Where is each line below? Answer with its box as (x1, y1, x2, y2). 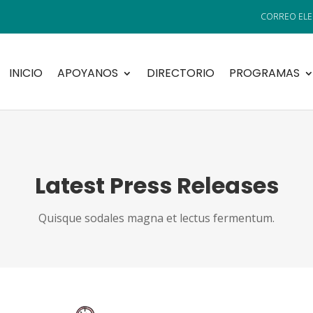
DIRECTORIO (146, 65, 214, 81)
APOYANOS (57, 65, 118, 81)
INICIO (8, 65, 43, 81)
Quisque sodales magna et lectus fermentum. (38, 210, 275, 226)
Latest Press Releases (34, 169, 279, 201)
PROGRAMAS (228, 65, 300, 81)
